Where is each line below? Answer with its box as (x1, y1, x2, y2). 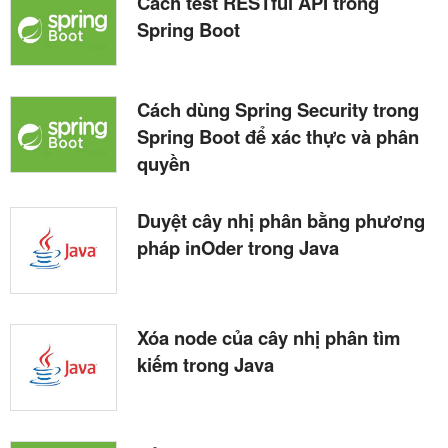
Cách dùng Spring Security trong (137, 95, 419, 123)
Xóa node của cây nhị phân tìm (137, 323, 400, 351)
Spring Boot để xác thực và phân (137, 122, 419, 150)
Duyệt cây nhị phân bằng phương (137, 206, 425, 234)
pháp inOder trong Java (137, 233, 339, 261)
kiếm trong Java (137, 350, 274, 378)
